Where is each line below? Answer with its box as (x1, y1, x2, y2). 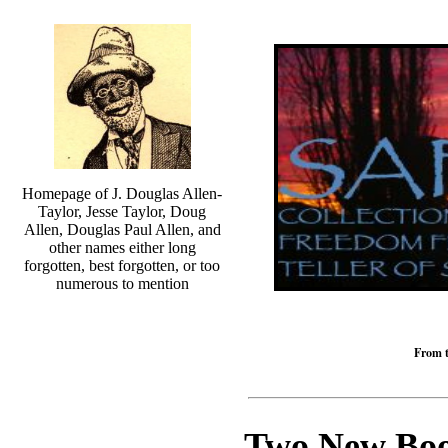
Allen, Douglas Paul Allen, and (23, 221, 221, 238)
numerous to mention (55, 275, 189, 292)
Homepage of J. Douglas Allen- (22, 185, 222, 202)
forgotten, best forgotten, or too (24, 257, 220, 274)
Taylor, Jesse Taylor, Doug (38, 203, 206, 220)
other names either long (48, 239, 196, 256)
